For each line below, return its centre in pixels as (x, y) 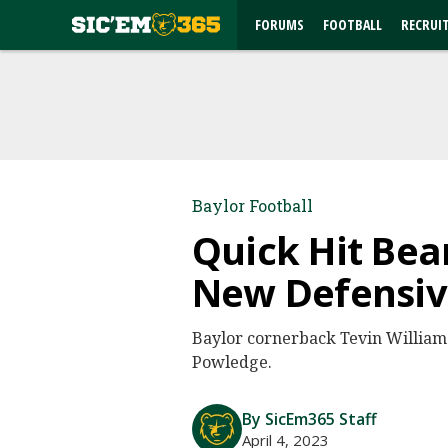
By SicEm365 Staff (309, 419)
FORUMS (279, 24)
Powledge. (232, 362)
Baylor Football (252, 205)
